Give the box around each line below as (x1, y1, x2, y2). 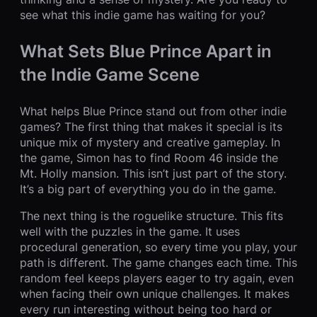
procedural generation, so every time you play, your (20, 240, 297, 255)
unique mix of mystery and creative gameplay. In (20, 135, 280, 150)
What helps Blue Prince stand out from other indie (20, 104, 287, 119)
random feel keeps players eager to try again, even (20, 271, 294, 286)
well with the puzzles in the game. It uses (20, 224, 240, 239)
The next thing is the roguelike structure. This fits (20, 209, 283, 224)
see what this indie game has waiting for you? (20, 8, 265, 23)
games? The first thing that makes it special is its (20, 120, 282, 134)
